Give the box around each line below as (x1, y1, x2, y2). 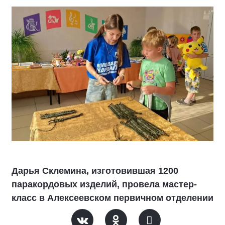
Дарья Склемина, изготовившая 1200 (12, 166, 178, 176)
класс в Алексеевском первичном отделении (12, 193, 213, 203)
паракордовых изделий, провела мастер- (12, 179, 197, 189)
